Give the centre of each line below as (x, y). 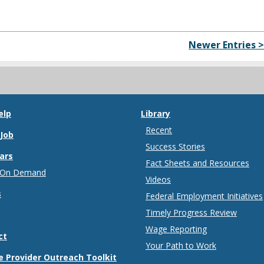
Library (156, 114)
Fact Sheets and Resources (197, 163)
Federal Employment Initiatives (204, 196)
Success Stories (175, 147)
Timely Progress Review (191, 213)
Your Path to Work (181, 246)
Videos (158, 180)
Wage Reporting (176, 229)
